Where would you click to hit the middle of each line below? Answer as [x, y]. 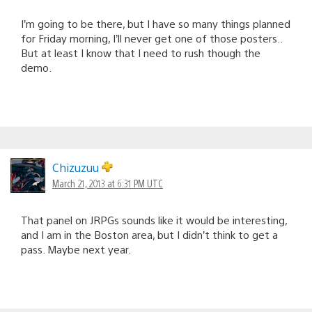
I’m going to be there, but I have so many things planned [156, 23]
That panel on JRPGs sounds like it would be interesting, [154, 219]
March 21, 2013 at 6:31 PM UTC [108, 183]
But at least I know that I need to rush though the [141, 52]
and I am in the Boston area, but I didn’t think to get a [149, 234]
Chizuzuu [77, 167]
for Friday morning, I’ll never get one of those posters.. [151, 38]
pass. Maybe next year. [76, 249]
